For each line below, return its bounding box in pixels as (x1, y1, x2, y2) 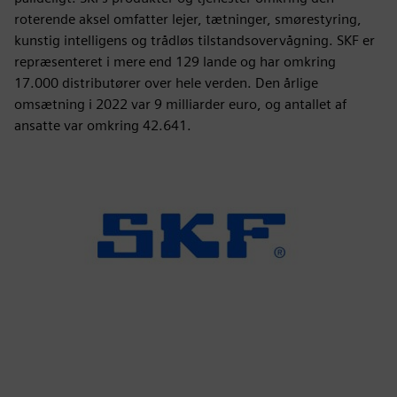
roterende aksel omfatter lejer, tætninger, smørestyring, (14, 11, 362, 27)
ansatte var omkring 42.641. (14, 117, 191, 134)
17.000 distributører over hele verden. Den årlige (14, 74, 318, 91)
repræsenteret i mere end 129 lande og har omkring (14, 53, 336, 70)
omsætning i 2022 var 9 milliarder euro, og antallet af (14, 96, 346, 113)
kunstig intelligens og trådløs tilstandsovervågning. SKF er (14, 32, 375, 49)
